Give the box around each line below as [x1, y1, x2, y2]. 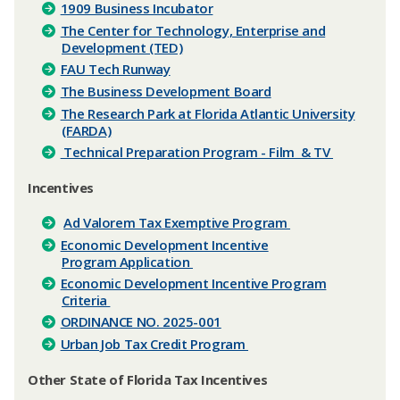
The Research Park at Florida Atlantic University [60, 104, 355, 122]
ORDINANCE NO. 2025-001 [60, 312, 221, 330]
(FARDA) [62, 121, 112, 139]
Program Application [62, 253, 193, 271]
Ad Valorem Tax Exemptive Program [63, 213, 291, 231]
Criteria [62, 291, 111, 309]
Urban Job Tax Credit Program [60, 335, 249, 353]
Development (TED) [62, 38, 183, 56]
